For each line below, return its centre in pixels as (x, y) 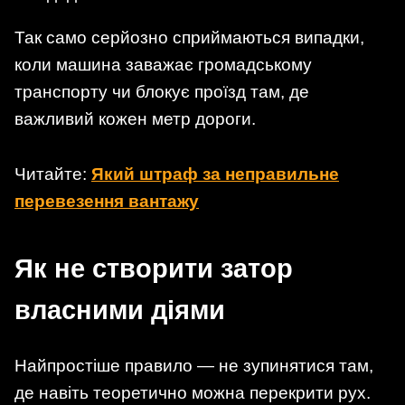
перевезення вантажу (107, 202)
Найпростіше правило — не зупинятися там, (194, 366)
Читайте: (53, 174)
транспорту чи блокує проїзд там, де (162, 92)
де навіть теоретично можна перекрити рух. (193, 393)
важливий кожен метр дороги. (135, 119)
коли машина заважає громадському (163, 65)
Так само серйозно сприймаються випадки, (189, 38)
